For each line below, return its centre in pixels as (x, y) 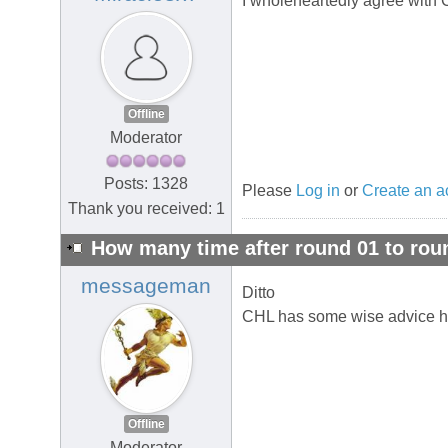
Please (269, 191)
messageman (146, 286)
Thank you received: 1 (146, 208)
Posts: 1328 (146, 183)
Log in (318, 191)
